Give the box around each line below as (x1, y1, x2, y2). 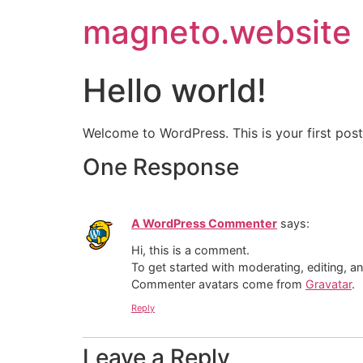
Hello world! (83, 70, 267, 110)
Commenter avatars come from (131, 276, 305, 291)
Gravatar (305, 276, 352, 291)
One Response (83, 153, 239, 181)
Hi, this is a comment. (131, 242, 250, 257)
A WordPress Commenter (131, 216, 277, 231)
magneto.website (83, 12, 352, 52)
